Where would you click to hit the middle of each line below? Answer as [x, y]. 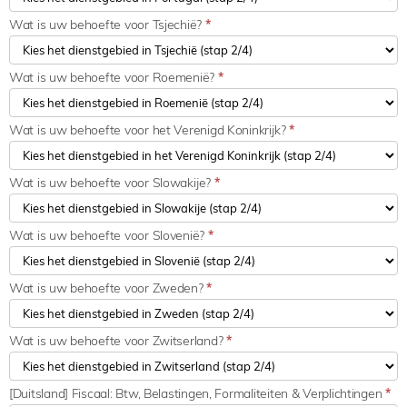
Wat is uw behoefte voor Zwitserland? [118, 340]
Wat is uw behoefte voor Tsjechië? [107, 24]
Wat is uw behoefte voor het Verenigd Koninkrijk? [149, 129]
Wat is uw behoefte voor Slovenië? [109, 235]
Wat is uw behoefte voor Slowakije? [112, 182]
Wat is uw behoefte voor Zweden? [108, 288]
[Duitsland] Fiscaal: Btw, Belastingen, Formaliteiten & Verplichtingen [198, 393]
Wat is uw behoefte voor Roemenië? [114, 77]
